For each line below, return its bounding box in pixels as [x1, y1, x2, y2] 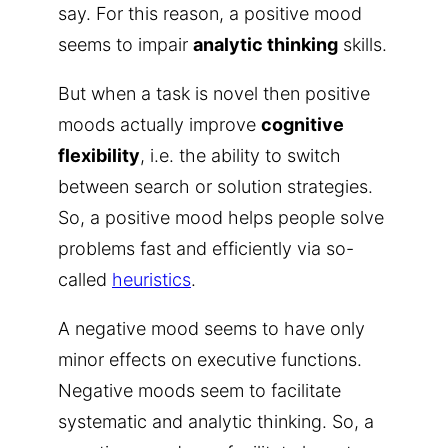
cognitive [261, 113, 344, 135]
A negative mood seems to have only [58, 317, 365, 339]
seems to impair [58, 33, 193, 55]
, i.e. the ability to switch [140, 144, 341, 166]
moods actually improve [58, 113, 261, 135]
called [58, 268, 112, 290]
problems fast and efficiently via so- [58, 237, 354, 259]
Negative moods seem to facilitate [58, 379, 341, 401]
